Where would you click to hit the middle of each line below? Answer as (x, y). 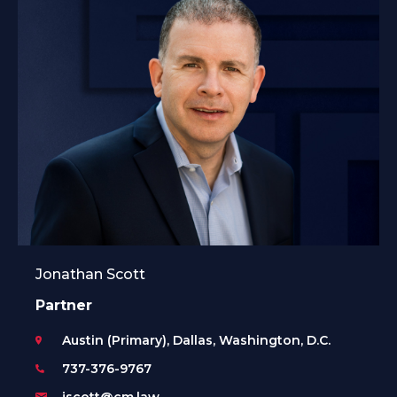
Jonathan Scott (90, 274)
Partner (64, 305)
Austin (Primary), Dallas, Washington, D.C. (196, 340)
